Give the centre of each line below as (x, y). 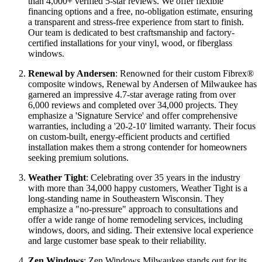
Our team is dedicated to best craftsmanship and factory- (131, 64)
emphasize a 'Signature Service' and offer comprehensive (133, 147)
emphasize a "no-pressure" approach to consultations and (133, 241)
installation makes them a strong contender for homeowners (137, 179)
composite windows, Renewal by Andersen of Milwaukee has (142, 116)
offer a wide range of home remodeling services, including (135, 251)
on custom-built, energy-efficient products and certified (129, 168)
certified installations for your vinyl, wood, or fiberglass (130, 75)
